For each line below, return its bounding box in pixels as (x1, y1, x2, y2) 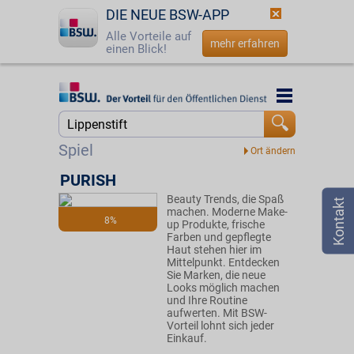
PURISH (60, 171, 116, 190)
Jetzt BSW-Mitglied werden (66, 127, 182, 138)
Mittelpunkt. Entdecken (167, 256, 280, 269)
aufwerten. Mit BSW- (167, 307, 267, 319)
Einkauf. (167, 332, 207, 345)
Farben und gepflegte (167, 231, 271, 243)
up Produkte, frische (167, 218, 265, 231)
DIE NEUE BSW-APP (106, 6, 229, 23)
